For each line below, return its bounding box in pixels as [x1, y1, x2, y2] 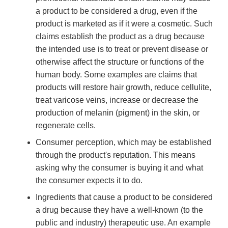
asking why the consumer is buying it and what [36, 163, 203, 173]
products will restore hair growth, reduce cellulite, [36, 83, 211, 92]
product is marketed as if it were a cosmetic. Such [36, 19, 213, 28]
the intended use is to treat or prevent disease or [36, 45, 208, 54]
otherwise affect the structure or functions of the [36, 58, 204, 67]
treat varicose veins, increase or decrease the [36, 96, 198, 105]
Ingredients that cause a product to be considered [36, 193, 213, 202]
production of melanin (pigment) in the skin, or [36, 108, 199, 118]
